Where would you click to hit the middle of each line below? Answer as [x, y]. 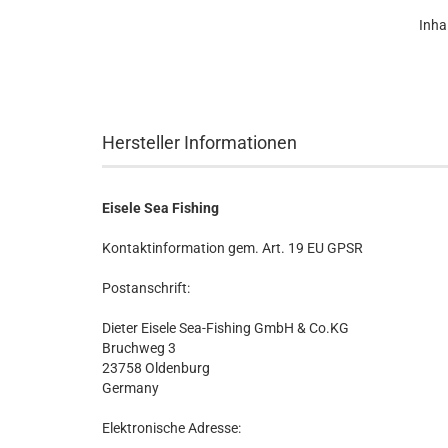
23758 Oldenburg [156, 368]
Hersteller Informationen [199, 142]
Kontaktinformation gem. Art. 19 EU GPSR [232, 248]
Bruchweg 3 [139, 348]
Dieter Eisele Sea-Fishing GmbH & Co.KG [225, 328]
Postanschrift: [146, 288]
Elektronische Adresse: [171, 428]
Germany [130, 388]
